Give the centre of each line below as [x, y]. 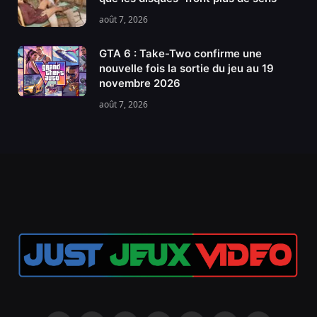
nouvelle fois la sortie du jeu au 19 [186, 69]
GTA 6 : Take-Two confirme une [180, 54]
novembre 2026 [140, 83]
